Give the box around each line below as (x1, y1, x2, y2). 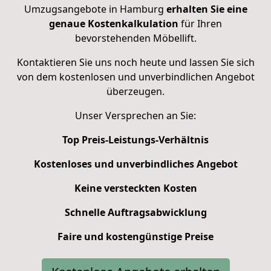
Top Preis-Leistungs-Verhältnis (62, 132, 209, 146)
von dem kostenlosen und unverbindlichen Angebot (16, 70, 255, 83)
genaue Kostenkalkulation (49, 16, 178, 30)
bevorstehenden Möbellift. (74, 31, 197, 45)
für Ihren (178, 16, 222, 30)
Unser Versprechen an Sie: (75, 108, 196, 122)
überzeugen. (106, 84, 165, 98)
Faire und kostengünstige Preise (57, 229, 214, 243)
